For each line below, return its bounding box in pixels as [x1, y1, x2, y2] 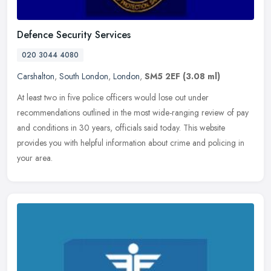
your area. [17, 151, 53, 164]
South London [59, 70, 108, 82]
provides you [17, 136, 62, 149]
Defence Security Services [17, 27, 131, 42]
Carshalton [17, 70, 54, 82]
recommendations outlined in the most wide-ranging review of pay [17, 106, 249, 119]
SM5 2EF [145, 70, 180, 82]
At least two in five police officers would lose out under [17, 91, 209, 103]
